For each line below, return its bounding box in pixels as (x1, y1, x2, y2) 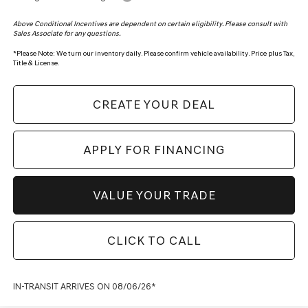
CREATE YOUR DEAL (93, 97, 215, 113)
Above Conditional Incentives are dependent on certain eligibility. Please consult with (12, 19, 287, 29)
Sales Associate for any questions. (12, 29, 121, 38)
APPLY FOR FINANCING (83, 142, 225, 158)
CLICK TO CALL (107, 233, 201, 249)
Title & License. (12, 58, 60, 68)
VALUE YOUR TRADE (92, 188, 216, 203)
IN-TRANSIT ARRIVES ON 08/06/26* (12, 281, 156, 292)
